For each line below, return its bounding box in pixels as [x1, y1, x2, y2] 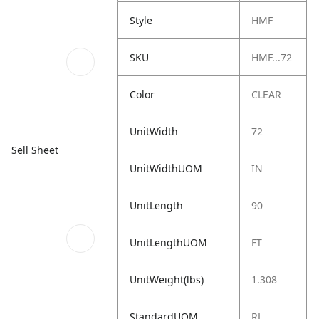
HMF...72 [251, 51, 293, 64]
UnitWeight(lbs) [130, 273, 204, 286]
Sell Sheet [11, 143, 58, 157]
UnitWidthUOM [130, 162, 203, 175]
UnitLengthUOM [130, 236, 208, 249]
